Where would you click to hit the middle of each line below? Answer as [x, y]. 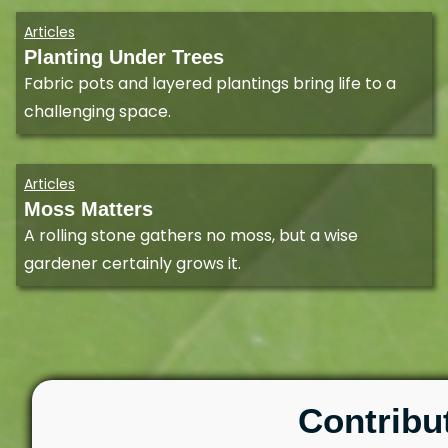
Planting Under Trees [124, 57]
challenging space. [97, 112]
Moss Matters [88, 209]
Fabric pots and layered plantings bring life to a [210, 84]
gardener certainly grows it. [132, 264]
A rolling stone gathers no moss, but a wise [191, 236]
